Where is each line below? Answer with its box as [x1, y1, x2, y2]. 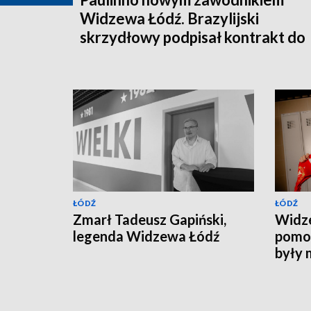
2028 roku [80, 46, 151, 65]
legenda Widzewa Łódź [73, 227, 219, 244]
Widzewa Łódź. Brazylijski [80, 8, 259, 28]
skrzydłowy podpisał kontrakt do [80, 27, 305, 47]
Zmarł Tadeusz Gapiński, [73, 210, 226, 228]
